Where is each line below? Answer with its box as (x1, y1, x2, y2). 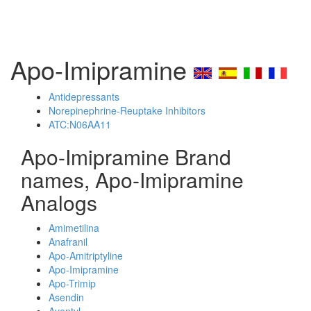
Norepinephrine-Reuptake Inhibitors (49, 103, 205, 117)
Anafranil (49, 235, 87, 249)
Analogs (21, 187, 97, 217)
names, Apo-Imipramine (21, 165, 244, 194)
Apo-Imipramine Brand (21, 142, 231, 171)
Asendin (49, 290, 84, 304)
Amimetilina (49, 221, 99, 235)
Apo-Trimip (49, 276, 96, 290)
